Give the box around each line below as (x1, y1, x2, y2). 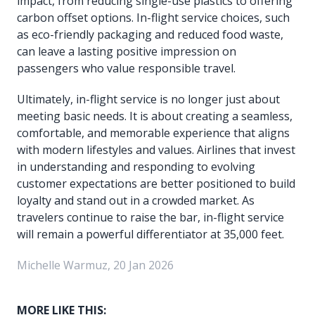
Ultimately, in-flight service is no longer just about (17, 91, 280, 108)
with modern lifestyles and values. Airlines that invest (17, 142, 295, 158)
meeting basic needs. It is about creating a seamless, (17, 108, 292, 124)
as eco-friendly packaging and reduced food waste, (17, 27, 283, 43)
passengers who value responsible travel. (17, 60, 236, 77)
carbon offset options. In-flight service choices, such (17, 10, 290, 26)
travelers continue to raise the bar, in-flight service (17, 210, 284, 226)
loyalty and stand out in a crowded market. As (17, 193, 255, 209)
